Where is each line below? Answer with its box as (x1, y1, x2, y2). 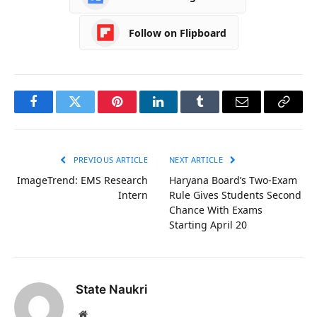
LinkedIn (157, 105, 204, 119)
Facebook (32, 105, 82, 119)
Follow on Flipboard (128, 25, 226, 40)
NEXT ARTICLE (169, 154, 226, 166)
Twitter (74, 105, 111, 119)
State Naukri (76, 282, 147, 297)
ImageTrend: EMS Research (17, 173, 148, 188)
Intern (118, 188, 148, 202)
